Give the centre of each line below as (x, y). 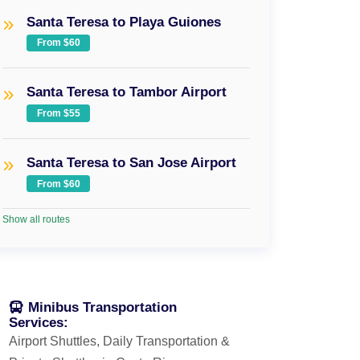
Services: (39, 323)
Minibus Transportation (100, 307)
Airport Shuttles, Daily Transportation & (119, 342)
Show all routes (37, 220)
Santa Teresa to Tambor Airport (127, 92)
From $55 (58, 114)
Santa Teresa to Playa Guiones (124, 21)
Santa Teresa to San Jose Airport (132, 162)
